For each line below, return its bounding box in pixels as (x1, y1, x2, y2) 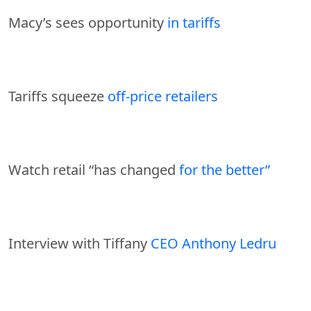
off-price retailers (108, 86, 218, 106)
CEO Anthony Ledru (151, 233, 276, 253)
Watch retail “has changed (8, 160, 179, 179)
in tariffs (167, 12, 221, 32)
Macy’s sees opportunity (8, 12, 167, 32)
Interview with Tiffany (8, 233, 151, 253)
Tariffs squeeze (8, 86, 108, 106)
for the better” (179, 160, 270, 179)
